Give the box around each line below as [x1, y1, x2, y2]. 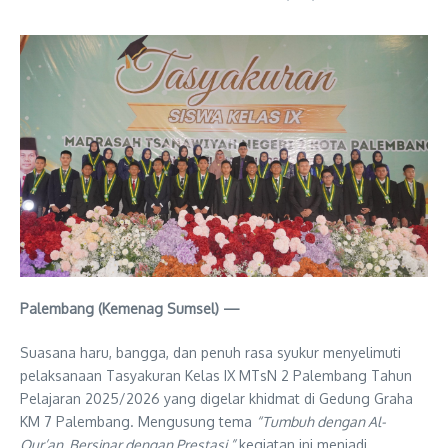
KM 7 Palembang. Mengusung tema [20, 412, 256, 430]
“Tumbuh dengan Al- [256, 412, 386, 430]
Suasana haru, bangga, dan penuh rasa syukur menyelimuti [20, 343, 401, 361]
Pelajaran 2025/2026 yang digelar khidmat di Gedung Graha [20, 389, 413, 407]
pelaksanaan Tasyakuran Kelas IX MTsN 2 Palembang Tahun [20, 366, 412, 384]
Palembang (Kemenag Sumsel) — [20, 299, 240, 317]
